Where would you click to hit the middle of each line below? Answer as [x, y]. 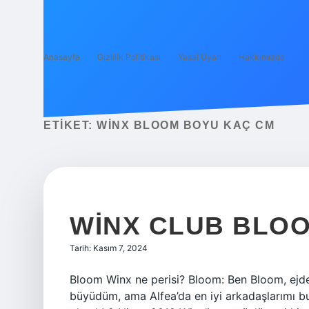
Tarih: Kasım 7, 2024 [109, 248]
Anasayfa [62, 57]
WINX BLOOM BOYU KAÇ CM [186, 125]
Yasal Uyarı [200, 57]
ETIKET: [70, 125]
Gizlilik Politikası [129, 57]
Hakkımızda [262, 57]
